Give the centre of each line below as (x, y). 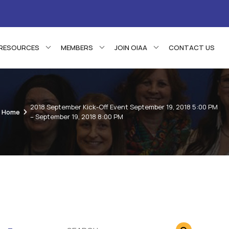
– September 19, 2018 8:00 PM (77, 117)
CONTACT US (192, 48)
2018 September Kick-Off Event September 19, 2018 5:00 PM (124, 107)
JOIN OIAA (131, 48)
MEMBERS (77, 48)
